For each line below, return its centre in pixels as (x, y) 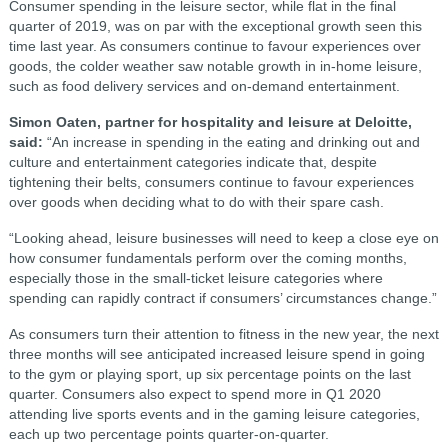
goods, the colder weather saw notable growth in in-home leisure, (215, 66)
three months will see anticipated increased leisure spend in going (216, 354)
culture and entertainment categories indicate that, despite (192, 162)
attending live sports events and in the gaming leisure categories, (214, 414)
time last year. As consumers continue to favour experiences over (214, 46)
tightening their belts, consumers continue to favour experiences (211, 182)
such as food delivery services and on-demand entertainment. (204, 86)
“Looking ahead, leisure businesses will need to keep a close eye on (223, 238)
